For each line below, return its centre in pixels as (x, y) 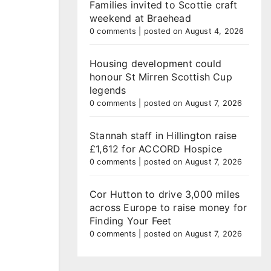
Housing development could (155, 64)
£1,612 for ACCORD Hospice (156, 149)
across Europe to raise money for (168, 207)
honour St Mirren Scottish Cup (161, 77)
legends (108, 90)
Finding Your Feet (131, 221)
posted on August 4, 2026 (194, 31)
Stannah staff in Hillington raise (163, 135)
